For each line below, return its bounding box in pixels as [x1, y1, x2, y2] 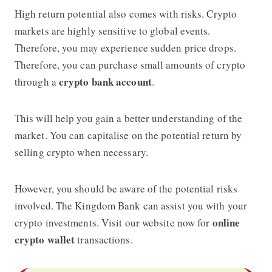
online [212, 214, 240, 230]
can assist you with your [140, 198, 248, 212]
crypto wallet [14, 231, 75, 247]
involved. [14, 198, 56, 212]
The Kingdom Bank [55, 198, 141, 212]
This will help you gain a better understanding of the [14, 110, 243, 125]
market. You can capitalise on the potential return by [14, 127, 242, 142]
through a [14, 74, 59, 89]
